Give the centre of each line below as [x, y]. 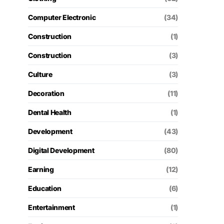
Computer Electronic [62, 17]
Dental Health [50, 112]
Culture [40, 74]
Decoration [46, 93]
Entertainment [51, 207]
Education [45, 188]
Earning [41, 169]
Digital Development [61, 150]
